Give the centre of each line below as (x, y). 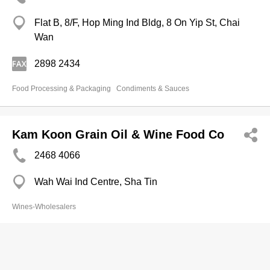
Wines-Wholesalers (44, 207)
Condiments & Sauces (153, 89)
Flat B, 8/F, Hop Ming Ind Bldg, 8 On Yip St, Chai (137, 23)
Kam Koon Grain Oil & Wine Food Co (118, 134)
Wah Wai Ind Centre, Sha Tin (96, 182)
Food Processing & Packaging (61, 89)
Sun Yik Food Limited (74, 243)
